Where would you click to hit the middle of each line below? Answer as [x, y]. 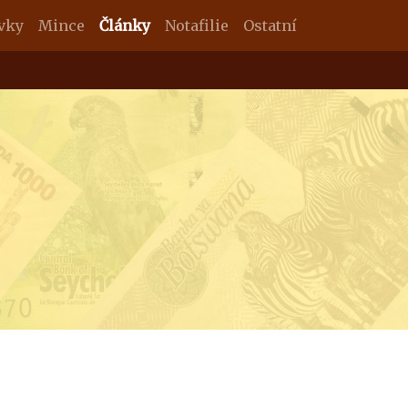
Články [125, 25]
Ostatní [270, 25]
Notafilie [197, 25]
